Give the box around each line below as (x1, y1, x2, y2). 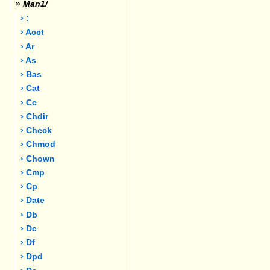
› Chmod (20, 140, 56, 149)
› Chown (20, 154, 55, 163)
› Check (20, 126, 52, 136)
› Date (20, 196, 45, 206)
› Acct (20, 28, 45, 37)
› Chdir (20, 111, 49, 121)
